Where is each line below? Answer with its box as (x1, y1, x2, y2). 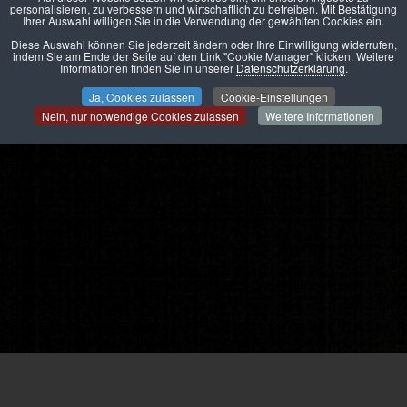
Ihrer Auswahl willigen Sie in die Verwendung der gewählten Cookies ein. (23, 13, 384, 28)
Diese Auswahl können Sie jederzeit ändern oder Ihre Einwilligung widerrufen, (10, 36, 397, 52)
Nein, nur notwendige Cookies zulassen (42, 108, 239, 124)
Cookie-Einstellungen (220, 89, 328, 104)
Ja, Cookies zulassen (88, 89, 194, 104)
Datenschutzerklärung (235, 60, 345, 75)
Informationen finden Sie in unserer (59, 60, 236, 75)
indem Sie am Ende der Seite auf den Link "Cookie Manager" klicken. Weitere (13, 48, 394, 64)
